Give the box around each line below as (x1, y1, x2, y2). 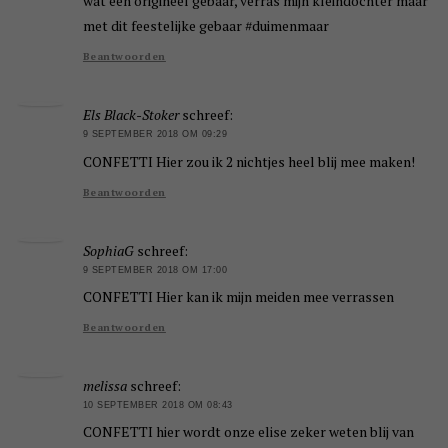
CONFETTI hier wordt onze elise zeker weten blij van (82, 422, 414, 442)
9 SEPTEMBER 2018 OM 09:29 (82, 129, 228, 140)
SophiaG (82, 240, 134, 260)
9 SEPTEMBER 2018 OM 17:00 (82, 264, 228, 275)
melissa (82, 375, 127, 395)
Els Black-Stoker (82, 105, 179, 125)
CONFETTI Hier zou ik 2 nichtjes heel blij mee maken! (82, 151, 415, 171)
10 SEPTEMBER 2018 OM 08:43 (82, 399, 233, 410)
